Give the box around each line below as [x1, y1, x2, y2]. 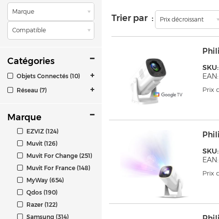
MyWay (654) [25, 176, 64, 184]
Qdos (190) [25, 188, 58, 196]
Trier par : [111, 13, 154, 24]
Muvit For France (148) [25, 164, 90, 172]
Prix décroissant [160, 16, 204, 23]
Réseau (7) [15, 86, 47, 94]
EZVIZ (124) [25, 127, 59, 135]
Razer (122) [25, 200, 58, 208]
